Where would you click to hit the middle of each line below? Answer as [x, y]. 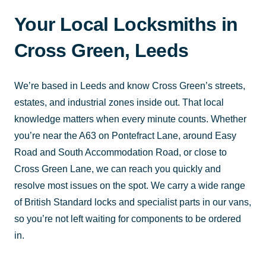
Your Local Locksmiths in [126, 24]
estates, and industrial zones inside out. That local [119, 102]
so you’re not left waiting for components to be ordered [128, 218]
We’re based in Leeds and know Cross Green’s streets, [130, 85]
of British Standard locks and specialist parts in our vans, [133, 202]
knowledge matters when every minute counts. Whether [130, 119]
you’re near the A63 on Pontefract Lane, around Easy [125, 135]
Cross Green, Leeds [102, 50]
